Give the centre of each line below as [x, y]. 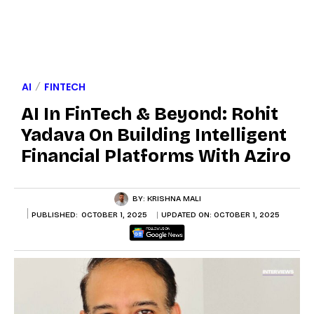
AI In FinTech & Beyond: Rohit [150, 114]
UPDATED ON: [187, 215]
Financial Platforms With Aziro [156, 156]
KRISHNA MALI [174, 198]
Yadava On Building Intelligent [154, 135]
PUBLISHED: [55, 214]
